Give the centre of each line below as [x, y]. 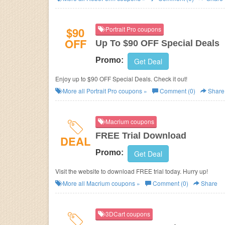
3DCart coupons [127, 214]
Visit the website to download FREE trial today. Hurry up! [132, 171]
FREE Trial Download [141, 136]
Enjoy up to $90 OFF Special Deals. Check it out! [121, 79]
